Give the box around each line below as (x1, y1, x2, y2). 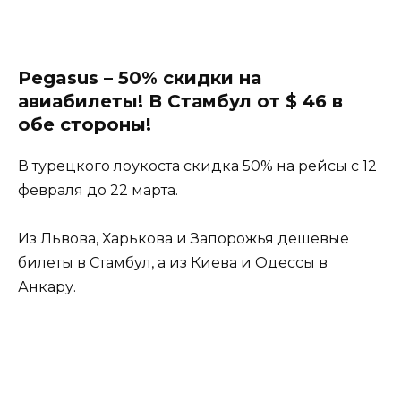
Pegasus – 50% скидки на (18, 67, 261, 90)
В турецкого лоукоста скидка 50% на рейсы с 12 (18, 158, 377, 175)
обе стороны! (18, 114, 151, 136)
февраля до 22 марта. (18, 182, 178, 200)
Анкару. (18, 278, 76, 296)
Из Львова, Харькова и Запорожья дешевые (18, 230, 349, 248)
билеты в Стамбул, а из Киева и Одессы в (18, 254, 328, 272)
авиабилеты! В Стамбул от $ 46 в (18, 90, 343, 113)
